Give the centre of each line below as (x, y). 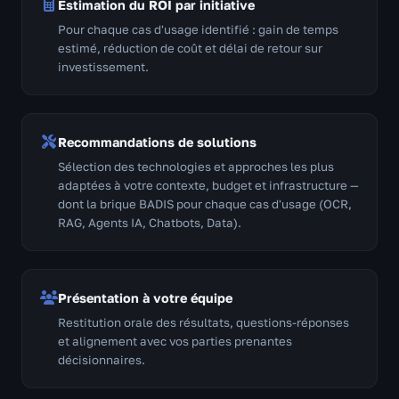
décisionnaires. (102, 359)
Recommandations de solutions (157, 142)
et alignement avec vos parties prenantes (175, 341)
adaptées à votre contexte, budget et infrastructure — (208, 185)
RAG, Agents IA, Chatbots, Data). (150, 222)
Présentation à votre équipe (145, 297)
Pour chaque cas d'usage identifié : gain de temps (198, 29)
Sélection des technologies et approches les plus (196, 166)
